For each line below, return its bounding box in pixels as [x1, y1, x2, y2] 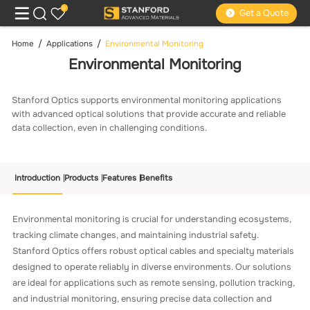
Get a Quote [239, 8, 289, 19]
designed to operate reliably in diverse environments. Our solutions [12, 261, 292, 273]
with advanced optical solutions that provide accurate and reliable [12, 109, 286, 120]
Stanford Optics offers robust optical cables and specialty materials [12, 245, 295, 257]
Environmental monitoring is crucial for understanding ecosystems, [12, 213, 292, 225]
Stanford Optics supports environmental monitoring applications [12, 95, 282, 107]
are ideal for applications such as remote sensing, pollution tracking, [12, 277, 295, 289]
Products [64, 172, 98, 183]
